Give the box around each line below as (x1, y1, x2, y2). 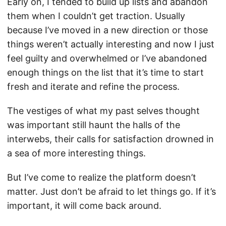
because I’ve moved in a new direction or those (7, 25, 208, 35)
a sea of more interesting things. (7, 148, 146, 158)
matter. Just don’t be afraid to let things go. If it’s (7, 186, 216, 197)
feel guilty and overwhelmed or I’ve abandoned (7, 53, 207, 64)
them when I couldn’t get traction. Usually (7, 11, 185, 21)
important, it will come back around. (7, 200, 161, 211)
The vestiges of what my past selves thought (7, 105, 200, 116)
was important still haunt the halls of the (7, 120, 180, 130)
